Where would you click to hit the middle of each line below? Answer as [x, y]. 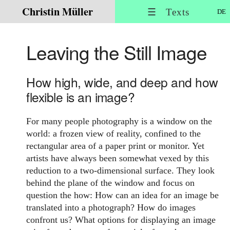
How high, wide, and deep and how [122, 82]
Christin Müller [57, 11]
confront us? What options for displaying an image [121, 219]
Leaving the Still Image [117, 52]
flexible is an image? [81, 97]
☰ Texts [168, 12]
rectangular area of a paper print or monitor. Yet [116, 146]
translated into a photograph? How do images [111, 207]
